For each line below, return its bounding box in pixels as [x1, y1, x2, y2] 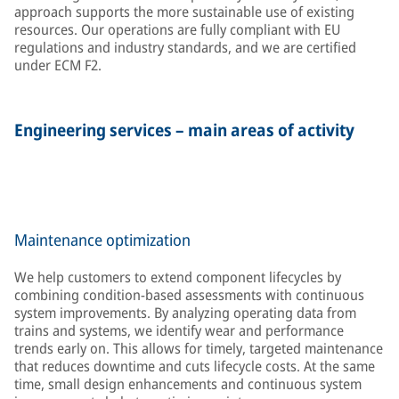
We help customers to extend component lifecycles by [14, 267, 341, 287]
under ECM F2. [14, 55, 102, 75]
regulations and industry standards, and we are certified [14, 37, 356, 57]
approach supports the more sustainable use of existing [14, 2, 354, 21]
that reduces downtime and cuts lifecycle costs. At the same [14, 356, 375, 376]
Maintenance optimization [14, 229, 191, 250]
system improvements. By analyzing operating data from [14, 303, 356, 322]
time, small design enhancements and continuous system [14, 374, 362, 394]
